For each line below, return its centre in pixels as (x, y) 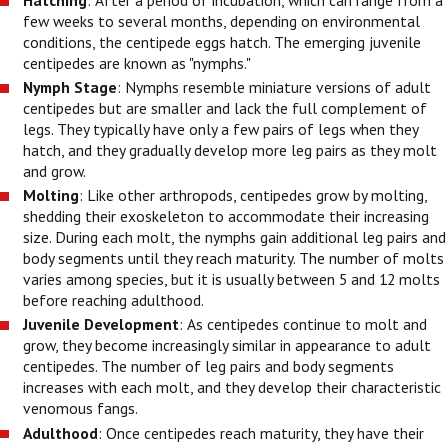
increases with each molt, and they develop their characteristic (232, 387)
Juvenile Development (101, 324)
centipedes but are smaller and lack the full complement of (225, 108)
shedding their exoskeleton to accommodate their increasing (226, 216)
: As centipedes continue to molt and (303, 324)
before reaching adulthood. (115, 300)
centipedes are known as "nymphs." (139, 63)
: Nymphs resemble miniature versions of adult (274, 87)
